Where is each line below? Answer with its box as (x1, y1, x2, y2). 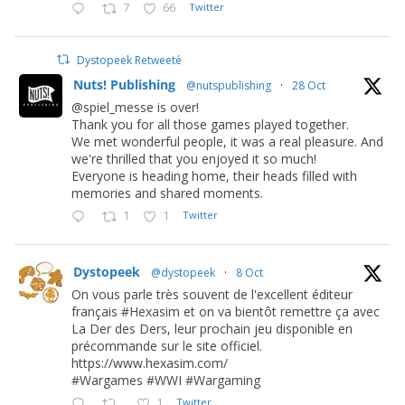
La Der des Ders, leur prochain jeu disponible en (71, 320, 353, 337)
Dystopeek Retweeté (77, 52, 183, 68)
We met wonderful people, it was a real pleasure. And (71, 133, 383, 150)
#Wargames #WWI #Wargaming (71, 372, 260, 389)
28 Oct (292, 78, 325, 93)
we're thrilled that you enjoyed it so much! (71, 150, 316, 167)
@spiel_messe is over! (71, 99, 199, 116)
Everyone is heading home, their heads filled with (71, 167, 357, 184)
